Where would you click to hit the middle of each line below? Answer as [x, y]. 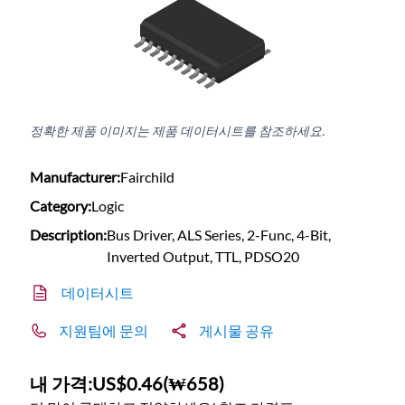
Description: [69, 235]
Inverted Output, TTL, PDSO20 [203, 257]
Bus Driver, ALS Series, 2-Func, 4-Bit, [219, 235]
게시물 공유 [237, 331]
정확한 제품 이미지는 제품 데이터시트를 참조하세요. [178, 131]
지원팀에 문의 [104, 331]
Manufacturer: [75, 177]
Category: [61, 206]
